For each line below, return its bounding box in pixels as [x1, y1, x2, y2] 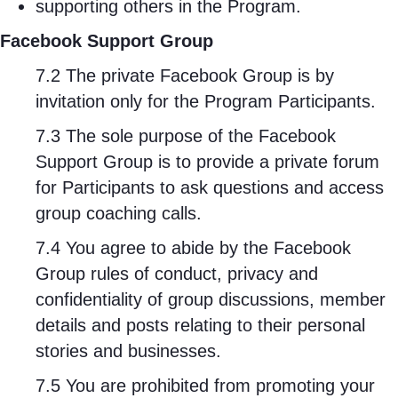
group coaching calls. [36, 203, 202, 223]
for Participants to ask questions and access [36, 178, 384, 197]
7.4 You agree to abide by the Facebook [36, 238, 351, 258]
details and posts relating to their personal [36, 315, 365, 335]
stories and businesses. [36, 341, 227, 361]
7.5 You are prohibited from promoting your [36, 376, 375, 395]
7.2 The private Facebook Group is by [36, 66, 334, 85]
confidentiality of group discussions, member [36, 290, 386, 309]
